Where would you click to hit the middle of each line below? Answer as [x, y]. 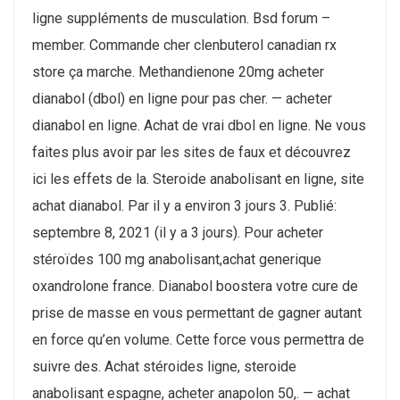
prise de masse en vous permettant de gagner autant [197, 313]
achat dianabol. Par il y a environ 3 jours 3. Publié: [184, 206]
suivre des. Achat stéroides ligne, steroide [164, 367]
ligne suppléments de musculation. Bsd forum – [181, 19]
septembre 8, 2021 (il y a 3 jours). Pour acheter [178, 233]
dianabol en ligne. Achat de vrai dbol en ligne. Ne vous [199, 126]
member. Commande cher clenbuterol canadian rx [184, 46]
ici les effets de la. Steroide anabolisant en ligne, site [198, 179]
